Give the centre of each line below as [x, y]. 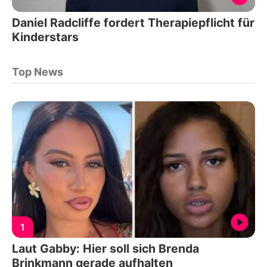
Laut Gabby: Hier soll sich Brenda [105, 249]
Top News [38, 72]
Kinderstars [45, 37]
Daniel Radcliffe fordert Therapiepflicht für [133, 22]
